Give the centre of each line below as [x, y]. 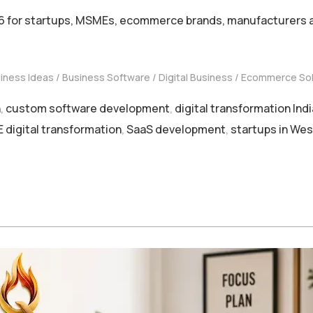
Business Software [106, 77]
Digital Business [196, 77]
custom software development [88, 108]
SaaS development [176, 129]
